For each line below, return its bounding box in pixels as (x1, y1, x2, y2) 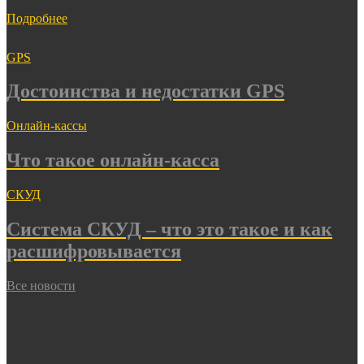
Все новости (6, 278, 76, 292)
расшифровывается (6, 240, 181, 262)
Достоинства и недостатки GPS (6, 80, 284, 102)
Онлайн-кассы (6, 119, 87, 133)
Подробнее (6, 11, 67, 25)
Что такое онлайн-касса (6, 149, 219, 171)
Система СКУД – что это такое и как (6, 219, 332, 240)
